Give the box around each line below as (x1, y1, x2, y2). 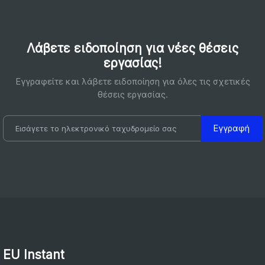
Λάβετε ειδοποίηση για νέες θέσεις (27, 40, 238, 56)
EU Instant (3, 247, 64, 262)
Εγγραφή (213, 122, 250, 134)
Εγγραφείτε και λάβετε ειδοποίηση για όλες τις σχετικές (15, 75, 250, 87)
